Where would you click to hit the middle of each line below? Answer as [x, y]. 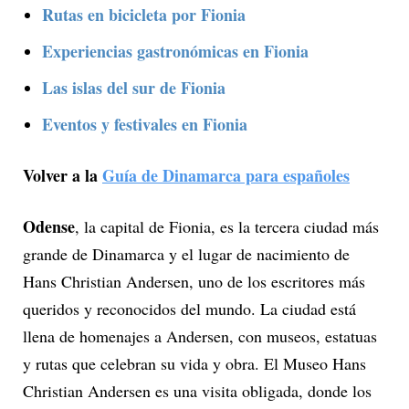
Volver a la [63, 175]
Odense [49, 226]
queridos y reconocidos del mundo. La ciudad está [189, 308]
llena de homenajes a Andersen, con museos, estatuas [200, 336]
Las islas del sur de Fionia [134, 87]
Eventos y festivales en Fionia [145, 124]
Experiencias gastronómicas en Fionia [175, 51]
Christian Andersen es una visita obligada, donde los [197, 390]
